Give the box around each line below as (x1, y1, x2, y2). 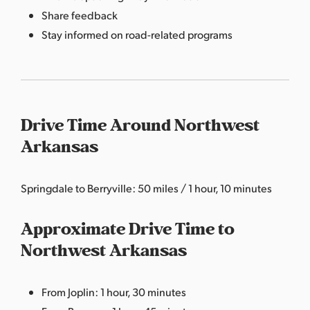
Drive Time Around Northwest (21, 111, 259, 139)
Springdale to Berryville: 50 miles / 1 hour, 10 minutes (21, 180, 272, 195)
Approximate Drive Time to (21, 215, 235, 243)
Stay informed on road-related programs (42, 26, 232, 42)
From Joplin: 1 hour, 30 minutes (42, 284, 186, 299)
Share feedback (42, 7, 118, 22)
